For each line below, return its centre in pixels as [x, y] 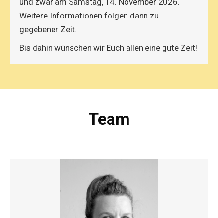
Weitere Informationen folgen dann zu [89, 15]
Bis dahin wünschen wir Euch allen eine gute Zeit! [108, 47]
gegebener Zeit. [48, 29]
